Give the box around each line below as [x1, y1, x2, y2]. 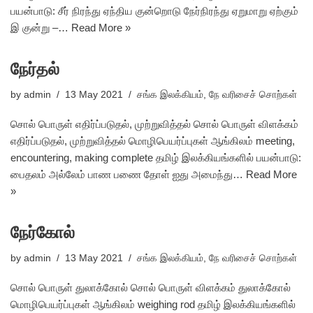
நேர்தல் [10, 59, 59, 78]
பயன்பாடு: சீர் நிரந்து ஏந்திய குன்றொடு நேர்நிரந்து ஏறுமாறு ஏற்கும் [10, 5, 298, 17]
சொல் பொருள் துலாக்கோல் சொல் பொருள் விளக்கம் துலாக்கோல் [10, 282, 291, 293]
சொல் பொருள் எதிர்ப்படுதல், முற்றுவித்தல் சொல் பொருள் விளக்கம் [10, 118, 298, 130]
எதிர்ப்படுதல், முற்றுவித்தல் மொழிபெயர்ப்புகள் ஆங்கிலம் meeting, [10, 135, 295, 147]
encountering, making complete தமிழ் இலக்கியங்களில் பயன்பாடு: [10, 152, 301, 163]
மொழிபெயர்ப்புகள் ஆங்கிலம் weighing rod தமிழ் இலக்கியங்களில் [10, 298, 296, 310]
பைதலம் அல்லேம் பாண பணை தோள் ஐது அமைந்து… [10, 168, 246, 180]
